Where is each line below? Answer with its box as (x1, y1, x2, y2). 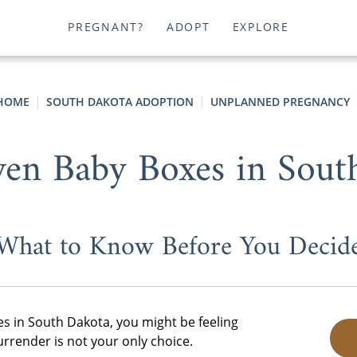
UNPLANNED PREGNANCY (210, 94, 350, 109)
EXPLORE (232, 19, 289, 35)
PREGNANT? (68, 19, 144, 35)
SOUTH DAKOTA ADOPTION (45, 94, 194, 109)
